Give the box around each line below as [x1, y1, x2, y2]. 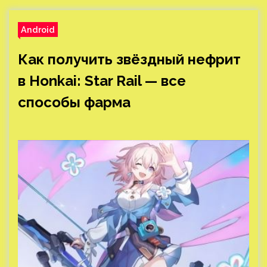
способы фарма [18, 94, 131, 111]
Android [21, 24, 55, 35]
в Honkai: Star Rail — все [18, 72, 186, 89]
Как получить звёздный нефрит [18, 51, 241, 68]
